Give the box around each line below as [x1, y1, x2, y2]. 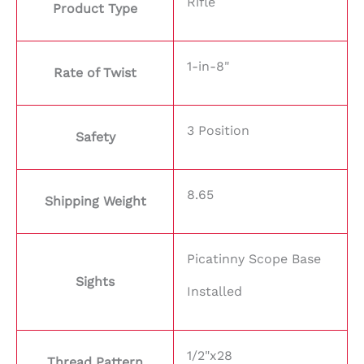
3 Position [187, 123, 249, 139]
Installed [187, 284, 242, 300]
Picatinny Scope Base [187, 251, 321, 267]
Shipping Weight [44, 193, 146, 210]
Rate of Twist [54, 65, 136, 81]
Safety [75, 129, 115, 145]
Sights [76, 274, 115, 290]
